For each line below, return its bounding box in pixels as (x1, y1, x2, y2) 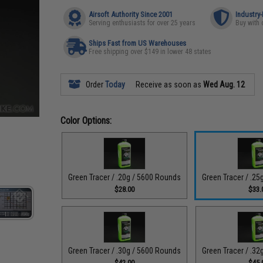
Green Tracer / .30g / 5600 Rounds (68, 246, 181, 255)
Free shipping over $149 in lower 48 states (89, 48, 212, 56)
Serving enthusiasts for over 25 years (89, 19, 196, 27)
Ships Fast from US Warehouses (89, 39, 187, 48)
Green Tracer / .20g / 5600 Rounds (68, 172, 181, 182)
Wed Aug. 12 (203, 80, 245, 89)
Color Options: (60, 115, 112, 126)
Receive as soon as (134, 80, 204, 89)
